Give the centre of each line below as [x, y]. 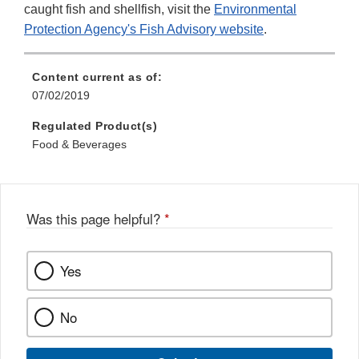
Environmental [255, 10]
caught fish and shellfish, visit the [119, 10]
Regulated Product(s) [95, 126]
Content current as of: [97, 77]
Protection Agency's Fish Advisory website [144, 30]
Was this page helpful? [95, 219]
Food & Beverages [79, 145]
